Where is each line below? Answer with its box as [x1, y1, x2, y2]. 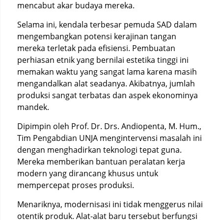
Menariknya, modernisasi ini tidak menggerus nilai [17, 199, 203, 210]
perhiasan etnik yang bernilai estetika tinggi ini [17, 55, 189, 65]
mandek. [17, 102, 49, 112]
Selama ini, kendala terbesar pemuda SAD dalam [17, 19, 197, 30]
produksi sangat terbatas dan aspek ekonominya [17, 90, 198, 101]
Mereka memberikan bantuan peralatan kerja [17, 156, 185, 167]
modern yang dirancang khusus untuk [17, 168, 158, 179]
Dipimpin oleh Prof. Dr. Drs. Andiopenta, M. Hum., [17, 121, 201, 132]
